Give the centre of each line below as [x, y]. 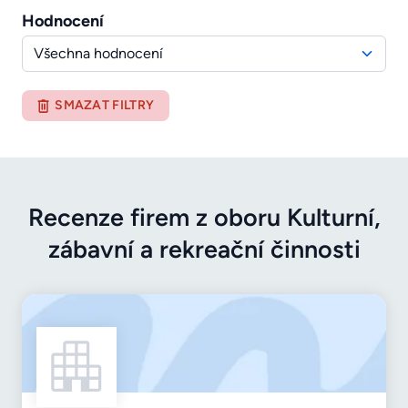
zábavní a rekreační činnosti [204, 250]
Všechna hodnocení [98, 54]
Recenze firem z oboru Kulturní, [204, 218]
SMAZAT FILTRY [105, 106]
